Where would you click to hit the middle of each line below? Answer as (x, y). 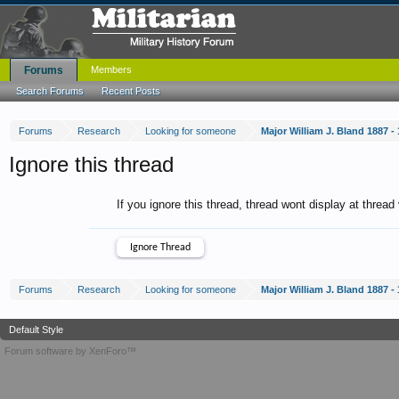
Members (111, 69)
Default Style (36, 330)
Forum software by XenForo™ (70, 351)
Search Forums (50, 91)
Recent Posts (131, 91)
